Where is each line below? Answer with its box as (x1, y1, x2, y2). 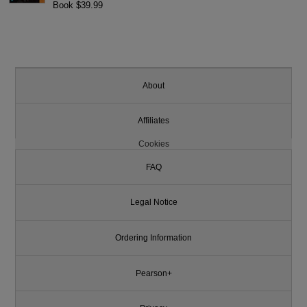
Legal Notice (130, 198, 177, 207)
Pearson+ (135, 269, 172, 278)
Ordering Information (115, 233, 192, 242)
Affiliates (138, 116, 169, 125)
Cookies (138, 139, 169, 148)
